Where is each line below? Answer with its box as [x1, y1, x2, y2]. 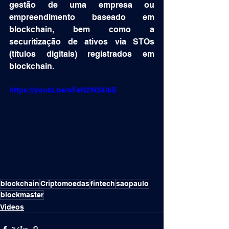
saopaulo [116, 179, 149, 188]
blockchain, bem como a [9, 25, 154, 34]
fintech [90, 179, 115, 188]
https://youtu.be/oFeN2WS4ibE [9, 86, 117, 94]
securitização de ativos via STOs [9, 37, 154, 47]
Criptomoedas [40, 179, 89, 188]
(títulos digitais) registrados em [9, 49, 154, 59]
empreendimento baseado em [9, 12, 154, 22]
